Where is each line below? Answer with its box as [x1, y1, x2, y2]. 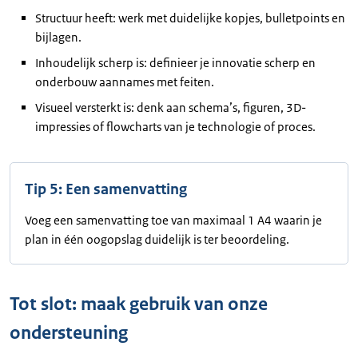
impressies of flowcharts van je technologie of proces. [35, 118, 316, 134]
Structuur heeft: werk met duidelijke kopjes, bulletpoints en [35, 10, 345, 26]
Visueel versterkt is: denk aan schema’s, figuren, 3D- [35, 99, 306, 115]
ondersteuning [10, 320, 132, 344]
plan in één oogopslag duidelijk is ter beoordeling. [25, 231, 289, 247]
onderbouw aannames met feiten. [35, 74, 214, 89]
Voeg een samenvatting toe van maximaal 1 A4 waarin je [25, 212, 322, 228]
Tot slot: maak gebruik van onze [10, 292, 268, 316]
